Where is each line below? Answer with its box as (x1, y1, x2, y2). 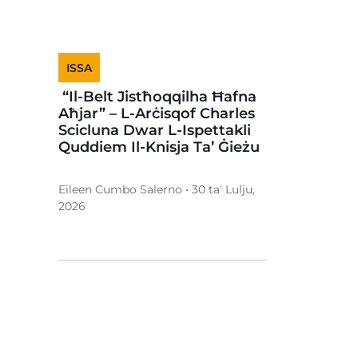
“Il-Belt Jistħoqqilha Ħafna (58, 88, 257, 105)
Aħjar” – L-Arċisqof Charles (58, 105, 255, 122)
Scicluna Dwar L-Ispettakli (58, 121, 251, 139)
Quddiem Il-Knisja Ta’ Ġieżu (58, 138, 260, 156)
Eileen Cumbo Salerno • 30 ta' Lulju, (58, 182, 255, 197)
